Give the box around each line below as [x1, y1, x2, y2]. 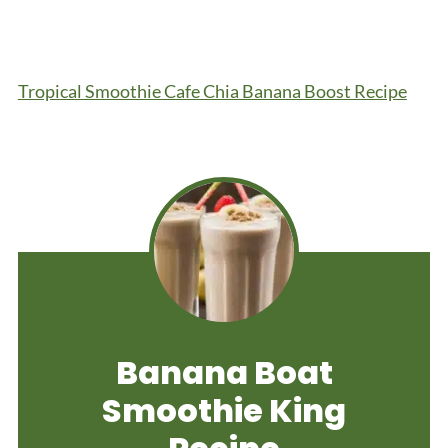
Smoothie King [102, 387, 346, 433]
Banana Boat [115, 349, 333, 395]
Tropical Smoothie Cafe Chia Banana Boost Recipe [17, 79, 407, 102]
